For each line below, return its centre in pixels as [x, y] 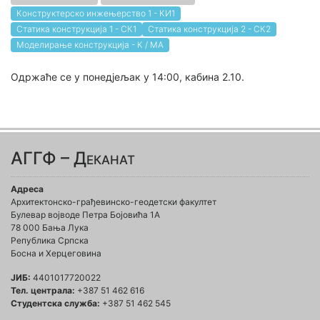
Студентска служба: [55, 303]
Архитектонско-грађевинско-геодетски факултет [114, 202]
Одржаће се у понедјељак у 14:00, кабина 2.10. [127, 77]
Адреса [27, 189]
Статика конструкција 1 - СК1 [76, 29]
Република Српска [50, 240]
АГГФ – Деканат [73, 158]
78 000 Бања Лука [50, 227]
